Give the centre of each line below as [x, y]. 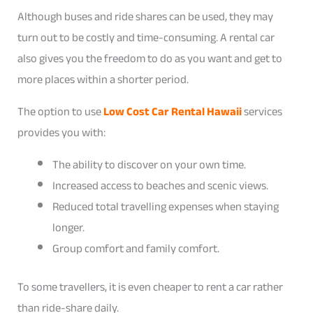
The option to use [61, 111]
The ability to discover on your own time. [149, 165]
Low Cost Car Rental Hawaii [173, 111]
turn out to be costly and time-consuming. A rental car [146, 37]
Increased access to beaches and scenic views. [160, 186]
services [262, 111]
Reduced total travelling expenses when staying [165, 207]
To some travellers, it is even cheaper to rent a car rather [151, 286]
